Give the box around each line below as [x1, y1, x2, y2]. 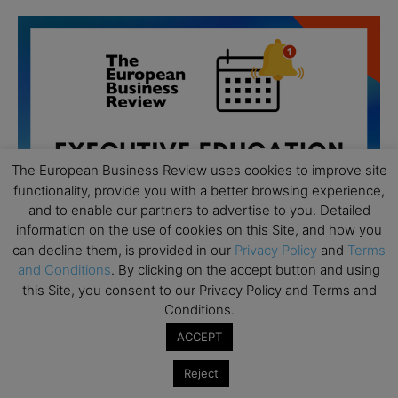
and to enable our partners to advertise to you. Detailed [28, 201, 370, 219]
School [75, 346, 117, 364]
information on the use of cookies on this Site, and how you [16, 221, 382, 239]
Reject [184, 366, 219, 380]
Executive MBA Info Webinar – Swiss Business [75, 326, 357, 345]
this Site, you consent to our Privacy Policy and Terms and [21, 281, 377, 298]
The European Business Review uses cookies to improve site [11, 162, 387, 179]
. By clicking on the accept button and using [111, 261, 380, 279]
